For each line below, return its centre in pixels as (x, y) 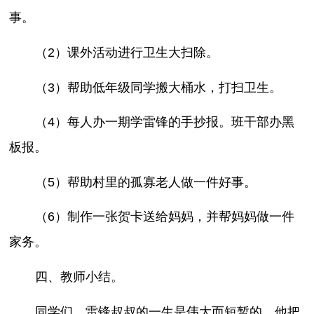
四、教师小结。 (79, 277)
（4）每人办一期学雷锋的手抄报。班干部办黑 (164, 122)
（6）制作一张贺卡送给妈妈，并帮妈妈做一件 (164, 217)
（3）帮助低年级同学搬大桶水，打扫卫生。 (158, 87)
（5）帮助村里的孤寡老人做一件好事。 (145, 182)
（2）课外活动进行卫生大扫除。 (127, 53)
